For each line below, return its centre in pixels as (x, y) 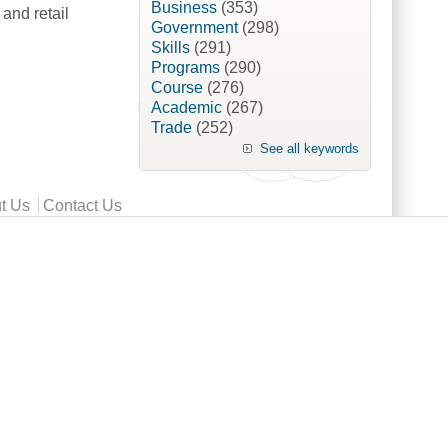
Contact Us (82, 206)
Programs (185, 68)
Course (176, 88)
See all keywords (309, 149)
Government (194, 28)
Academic (186, 108)
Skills (170, 48)
